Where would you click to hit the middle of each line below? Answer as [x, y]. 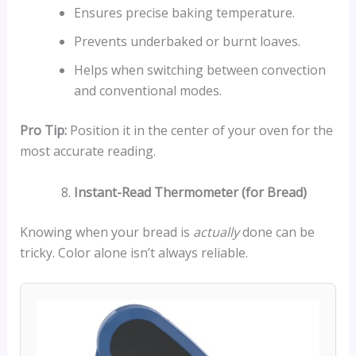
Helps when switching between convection [199, 70]
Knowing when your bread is [106, 232]
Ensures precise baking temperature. [184, 13]
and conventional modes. [147, 91]
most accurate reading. [87, 151]
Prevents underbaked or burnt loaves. [187, 42]
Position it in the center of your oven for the [199, 131]
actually [216, 232]
